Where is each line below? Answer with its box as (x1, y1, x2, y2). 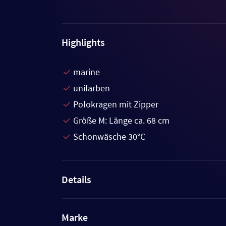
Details (62, 173, 91, 186)
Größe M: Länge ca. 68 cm (73, 115, 169, 127)
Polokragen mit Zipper (73, 98, 158, 110)
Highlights (62, 36, 105, 49)
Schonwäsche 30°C (73, 131, 145, 143)
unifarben (73, 82, 110, 94)
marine (73, 66, 100, 78)
